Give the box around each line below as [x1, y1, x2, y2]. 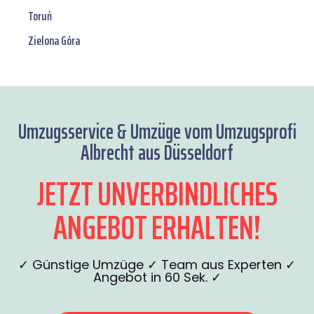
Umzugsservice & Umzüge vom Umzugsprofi [18, 115, 296, 149]
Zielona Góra [28, 31, 80, 51]
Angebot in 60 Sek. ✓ [93, 268, 221, 287]
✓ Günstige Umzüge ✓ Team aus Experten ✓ [18, 256, 296, 274]
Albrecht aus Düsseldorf [81, 136, 233, 170]
